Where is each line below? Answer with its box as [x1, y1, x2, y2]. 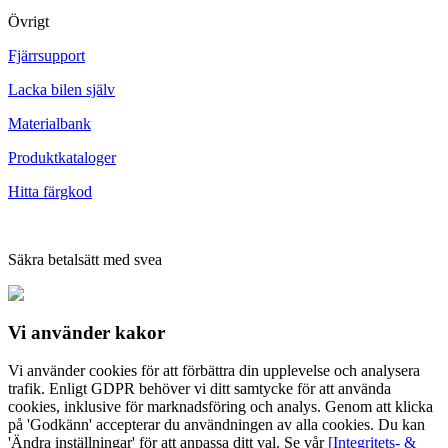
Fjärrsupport [8, 46, 85, 64]
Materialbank [8, 114, 91, 132]
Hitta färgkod [8, 182, 92, 200]
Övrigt [8, 12, 49, 30]
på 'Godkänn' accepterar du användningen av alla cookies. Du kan [8, 416, 425, 434]
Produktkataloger [8, 148, 116, 166]
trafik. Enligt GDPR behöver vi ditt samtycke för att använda [8, 380, 391, 398]
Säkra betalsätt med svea [8, 250, 162, 268]
